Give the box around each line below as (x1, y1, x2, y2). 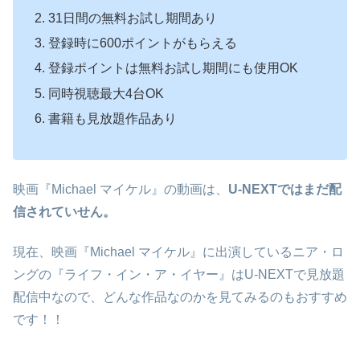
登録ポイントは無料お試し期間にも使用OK (48, 61, 299, 76)
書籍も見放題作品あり (48, 111, 178, 125)
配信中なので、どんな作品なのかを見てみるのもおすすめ (13, 290, 347, 305)
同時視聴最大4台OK (48, 86, 165, 100)
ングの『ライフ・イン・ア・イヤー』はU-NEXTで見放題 (13, 268, 345, 282)
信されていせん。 (13, 204, 116, 219)
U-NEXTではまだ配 (228, 182, 342, 196)
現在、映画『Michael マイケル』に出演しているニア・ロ (13, 245, 344, 260)
